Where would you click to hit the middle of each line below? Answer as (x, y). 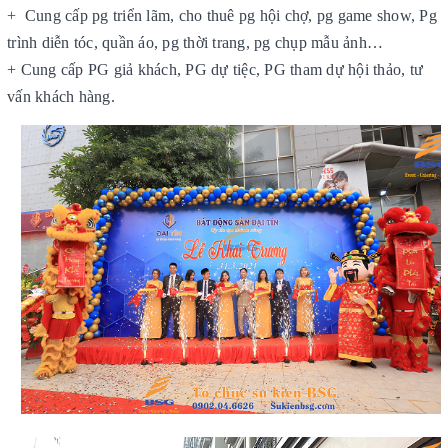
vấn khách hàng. (61, 96)
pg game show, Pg (376, 15)
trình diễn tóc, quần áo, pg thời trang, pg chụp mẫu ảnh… (195, 42)
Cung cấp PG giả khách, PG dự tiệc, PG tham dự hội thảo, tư (221, 69)
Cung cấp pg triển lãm (97, 15)
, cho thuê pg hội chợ (239, 15)
